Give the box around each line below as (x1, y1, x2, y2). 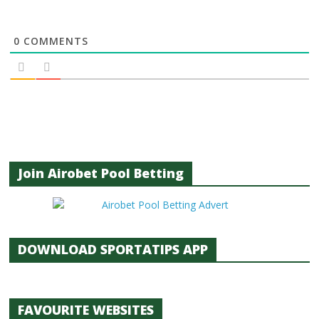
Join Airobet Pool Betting (18, 164, 184, 182)
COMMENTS (20, 34, 89, 48)
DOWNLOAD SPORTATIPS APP (18, 241, 209, 258)
